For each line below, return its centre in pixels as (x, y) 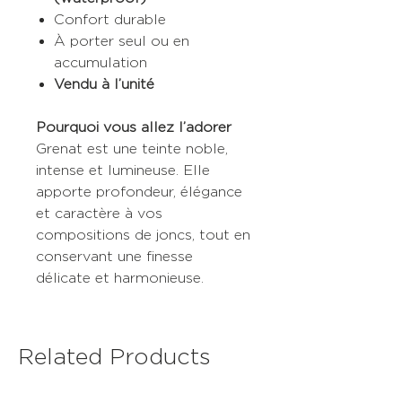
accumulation (100, 63)
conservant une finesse (114, 257)
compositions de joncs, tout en (143, 235)
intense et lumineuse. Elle (123, 170)
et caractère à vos (99, 214)
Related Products (114, 357)
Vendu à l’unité (104, 84)
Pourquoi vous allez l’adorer (134, 127)
